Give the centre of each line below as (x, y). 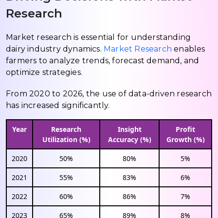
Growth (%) (185, 139)
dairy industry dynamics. (55, 49)
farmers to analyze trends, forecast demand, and (103, 60)
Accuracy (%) (129, 139)
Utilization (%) (66, 139)
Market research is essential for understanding (99, 37)
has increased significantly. (58, 105)
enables (189, 49)
